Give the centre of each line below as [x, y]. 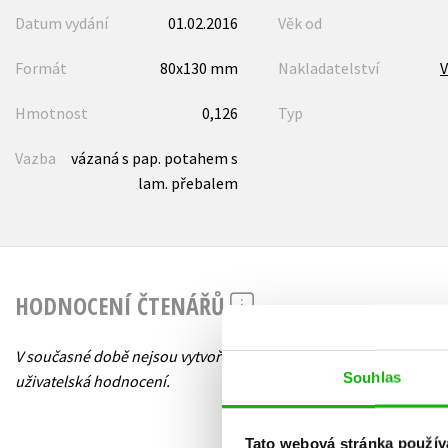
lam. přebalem [187, 182]
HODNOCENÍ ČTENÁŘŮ [122, 305]
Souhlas [372, 377]
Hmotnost [51, 112]
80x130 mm [198, 67]
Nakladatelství [328, 67]
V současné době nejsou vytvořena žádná [152, 356]
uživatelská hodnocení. [92, 381]
